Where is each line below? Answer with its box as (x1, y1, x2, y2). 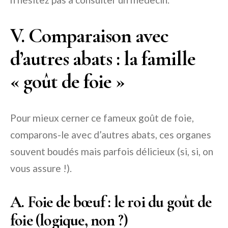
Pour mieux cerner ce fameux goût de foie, (10, 112, 194, 124)
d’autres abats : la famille (10, 46, 195, 71)
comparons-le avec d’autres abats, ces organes (10, 129, 211, 141)
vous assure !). (10, 162, 72, 175)
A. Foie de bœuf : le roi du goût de (10, 192, 212, 212)
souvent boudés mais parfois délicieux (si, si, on (10, 146, 213, 158)
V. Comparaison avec (10, 23, 168, 48)
